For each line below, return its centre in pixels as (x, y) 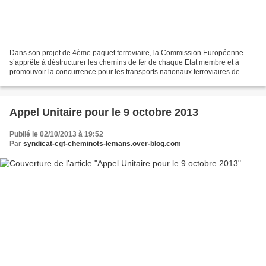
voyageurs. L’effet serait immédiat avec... (75, 81)
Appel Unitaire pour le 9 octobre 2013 (104, 112)
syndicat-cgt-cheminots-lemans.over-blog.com (102, 143)
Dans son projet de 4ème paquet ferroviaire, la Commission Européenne (126, 53)
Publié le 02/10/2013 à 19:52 (56, 134)
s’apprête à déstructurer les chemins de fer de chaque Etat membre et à (124, 62)
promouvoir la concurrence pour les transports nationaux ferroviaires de (125, 72)
